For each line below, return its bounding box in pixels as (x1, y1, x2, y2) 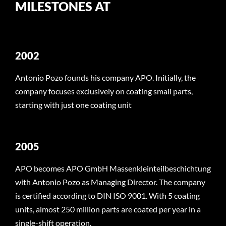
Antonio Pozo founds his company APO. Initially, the (15, 73, 196, 83)
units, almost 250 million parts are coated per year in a (15, 204, 201, 214)
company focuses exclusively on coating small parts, (15, 86, 193, 96)
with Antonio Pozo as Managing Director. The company (15, 177, 205, 187)
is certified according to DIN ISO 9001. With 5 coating (15, 191, 200, 201)
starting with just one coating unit (15, 100, 132, 110)
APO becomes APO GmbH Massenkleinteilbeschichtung (15, 163, 211, 174)
